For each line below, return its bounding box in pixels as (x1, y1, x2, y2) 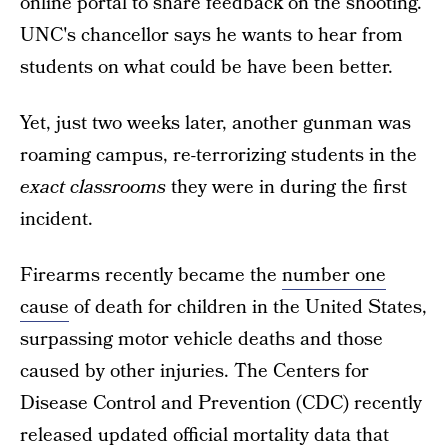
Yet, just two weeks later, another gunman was (20, 110, 411, 137)
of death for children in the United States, (69, 294, 427, 321)
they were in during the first (171, 174, 407, 201)
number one (282, 262, 386, 289)
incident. (20, 206, 93, 233)
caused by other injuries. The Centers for (20, 358, 369, 385)
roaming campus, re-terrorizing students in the (20, 142, 417, 169)
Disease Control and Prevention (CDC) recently (20, 390, 422, 417)
